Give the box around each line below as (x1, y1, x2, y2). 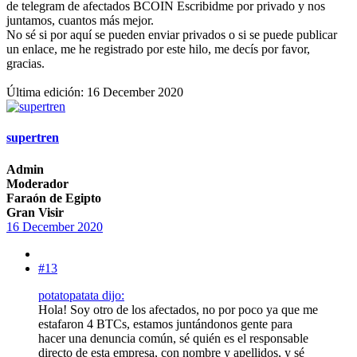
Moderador (6, 176, 69, 190)
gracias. (6, 57, 45, 71)
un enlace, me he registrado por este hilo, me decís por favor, (6, 42, 310, 57)
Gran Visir (6, 205, 64, 219)
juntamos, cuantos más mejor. (6, 14, 154, 28)
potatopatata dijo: (38, 288, 124, 302)
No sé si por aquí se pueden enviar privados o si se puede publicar (6, 28, 337, 42)
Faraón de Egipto (6, 190, 101, 205)
